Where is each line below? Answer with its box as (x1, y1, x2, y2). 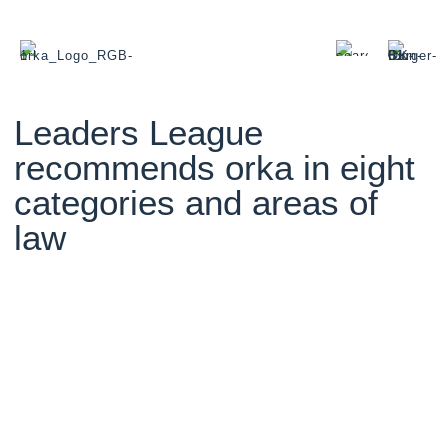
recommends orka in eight (13, 148, 415, 187)
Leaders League (13, 113, 263, 152)
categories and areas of (13, 183, 378, 222)
